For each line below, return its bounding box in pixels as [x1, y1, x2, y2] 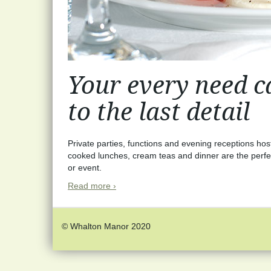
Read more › [68, 181, 116, 191]
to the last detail [68, 98, 250, 126]
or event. [68, 163, 102, 172]
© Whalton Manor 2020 [62, 221, 151, 231]
